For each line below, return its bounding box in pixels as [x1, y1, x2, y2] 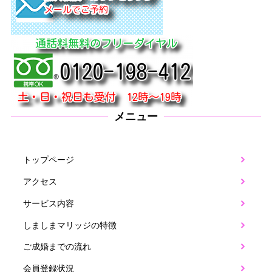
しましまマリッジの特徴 [22, 220, 117, 230]
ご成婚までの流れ [22, 242, 91, 252]
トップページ [22, 155, 74, 165]
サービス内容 [22, 198, 74, 208]
